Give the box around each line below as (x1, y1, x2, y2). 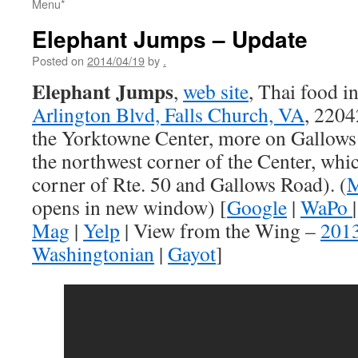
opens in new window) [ (32, 193, 227, 221)
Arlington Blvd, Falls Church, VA (32, 101, 304, 128)
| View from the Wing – (120, 217, 320, 244)
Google (227, 193, 287, 221)
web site (183, 78, 249, 105)
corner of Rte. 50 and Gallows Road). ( (32, 170, 347, 197)
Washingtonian (32, 240, 154, 267)
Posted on (32, 52, 84, 69)
